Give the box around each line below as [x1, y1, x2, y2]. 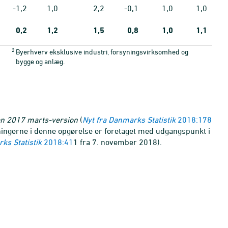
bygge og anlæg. [16, 57, 65, 66]
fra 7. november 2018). [78, 137, 162, 147]
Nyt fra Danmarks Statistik [82, 115, 176, 124]
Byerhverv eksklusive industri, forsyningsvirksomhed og [16, 47, 188, 56]
